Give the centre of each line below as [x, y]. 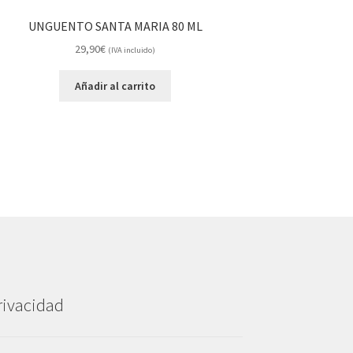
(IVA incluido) [132, 50]
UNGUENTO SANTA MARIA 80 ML [115, 26]
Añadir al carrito [115, 86]
